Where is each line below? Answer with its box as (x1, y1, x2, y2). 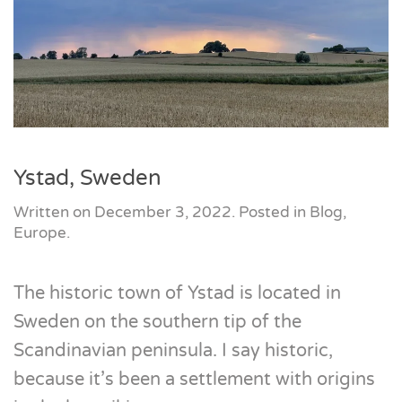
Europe (13, 223, 66, 242)
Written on (13, 203, 94, 222)
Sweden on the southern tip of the (13, 311, 301, 333)
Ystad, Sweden (13, 165, 162, 191)
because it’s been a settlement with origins (13, 369, 375, 390)
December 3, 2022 (94, 203, 232, 222)
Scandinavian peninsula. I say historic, (13, 340, 333, 362)
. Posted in (232, 203, 310, 222)
